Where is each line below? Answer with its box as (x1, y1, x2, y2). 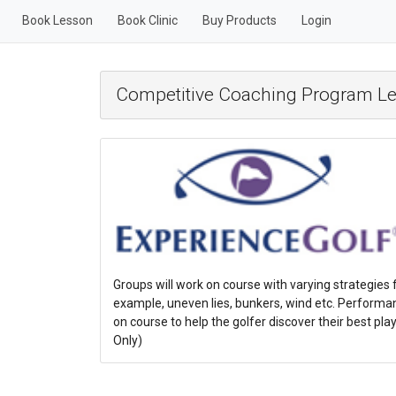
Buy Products (202, 13, 277, 27)
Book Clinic (117, 13, 178, 27)
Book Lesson (21, 13, 93, 27)
